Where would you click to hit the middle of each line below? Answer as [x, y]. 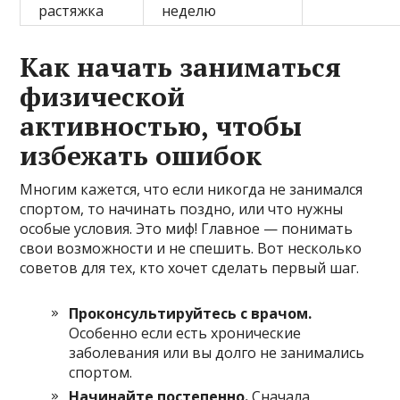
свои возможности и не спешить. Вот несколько [191, 249]
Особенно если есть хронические [185, 333]
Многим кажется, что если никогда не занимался [192, 190]
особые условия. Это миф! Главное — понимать [187, 229]
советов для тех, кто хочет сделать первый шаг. [190, 268]
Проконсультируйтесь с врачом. [191, 314]
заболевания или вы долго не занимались [217, 353]
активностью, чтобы [161, 126]
